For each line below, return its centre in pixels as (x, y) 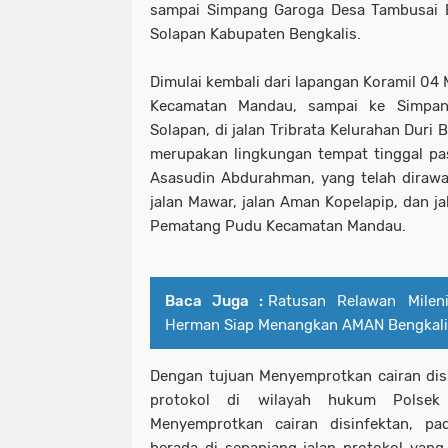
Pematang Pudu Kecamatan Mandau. (278, 226)
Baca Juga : (214, 301)
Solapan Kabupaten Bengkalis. (255, 34)
